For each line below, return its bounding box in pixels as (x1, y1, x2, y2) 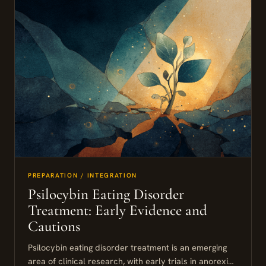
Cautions (28, 217, 80, 236)
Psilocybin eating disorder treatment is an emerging (28, 242, 227, 254)
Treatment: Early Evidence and (28, 201, 207, 220)
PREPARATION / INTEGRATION (28, 171, 137, 180)
